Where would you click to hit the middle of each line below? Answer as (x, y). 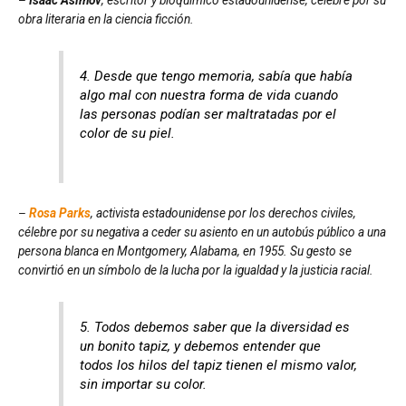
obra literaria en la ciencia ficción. (106, 19)
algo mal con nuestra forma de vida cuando (209, 95)
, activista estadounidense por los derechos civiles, (223, 213)
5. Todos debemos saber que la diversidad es (215, 327)
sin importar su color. (144, 384)
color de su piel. (128, 133)
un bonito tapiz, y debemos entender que (201, 346)
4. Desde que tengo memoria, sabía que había (217, 76)
